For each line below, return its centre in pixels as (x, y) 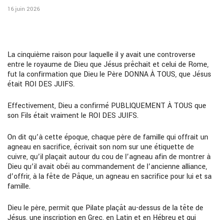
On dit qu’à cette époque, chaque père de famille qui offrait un (108, 137)
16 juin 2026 (24, 9)
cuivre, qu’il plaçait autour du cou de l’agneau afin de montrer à (109, 157)
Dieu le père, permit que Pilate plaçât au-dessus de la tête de (105, 208)
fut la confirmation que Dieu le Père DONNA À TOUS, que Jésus (109, 74)
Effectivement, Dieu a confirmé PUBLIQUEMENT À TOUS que (107, 106)
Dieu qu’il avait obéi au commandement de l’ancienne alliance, (107, 166)
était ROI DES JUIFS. (41, 84)
